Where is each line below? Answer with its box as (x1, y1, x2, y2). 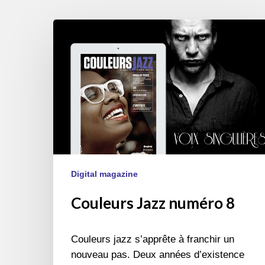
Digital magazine (71, 169, 138, 179)
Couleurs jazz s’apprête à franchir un (71, 233, 234, 245)
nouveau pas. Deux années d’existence (71, 248, 244, 260)
